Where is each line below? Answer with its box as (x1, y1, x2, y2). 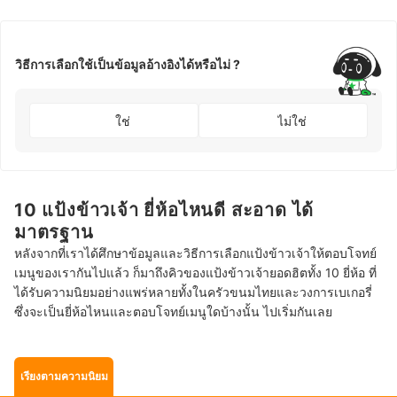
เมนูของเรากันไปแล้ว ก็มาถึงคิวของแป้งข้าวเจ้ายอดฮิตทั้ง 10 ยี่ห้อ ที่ (14, 265, 377, 281)
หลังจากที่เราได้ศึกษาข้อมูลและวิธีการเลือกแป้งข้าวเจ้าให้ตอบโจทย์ (14, 245, 377, 261)
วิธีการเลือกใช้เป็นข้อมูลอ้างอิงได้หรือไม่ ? (15, 56, 240, 72)
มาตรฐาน (14, 222, 94, 244)
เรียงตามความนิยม (19, 370, 108, 384)
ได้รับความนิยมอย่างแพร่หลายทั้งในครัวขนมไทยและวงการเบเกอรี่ (14, 284, 372, 300)
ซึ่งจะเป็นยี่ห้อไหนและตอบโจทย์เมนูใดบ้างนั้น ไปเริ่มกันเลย (14, 304, 332, 320)
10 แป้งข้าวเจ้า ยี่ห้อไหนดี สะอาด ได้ (14, 199, 315, 222)
